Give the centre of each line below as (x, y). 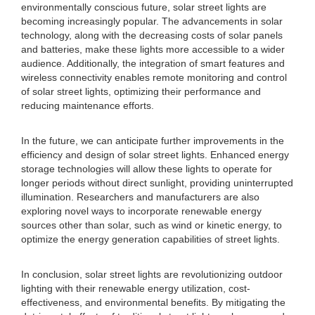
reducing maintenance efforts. (88, 105)
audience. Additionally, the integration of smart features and (153, 63)
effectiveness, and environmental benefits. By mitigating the (153, 302)
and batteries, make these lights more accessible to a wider (153, 49)
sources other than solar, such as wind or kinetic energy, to (152, 225)
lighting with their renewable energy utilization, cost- (136, 288)
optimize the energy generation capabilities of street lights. (150, 239)
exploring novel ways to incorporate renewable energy (141, 211)
